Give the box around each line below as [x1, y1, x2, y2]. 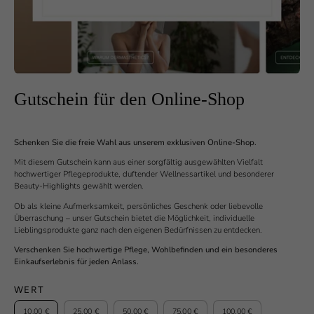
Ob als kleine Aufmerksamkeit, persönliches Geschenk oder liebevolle [14, 200, 263, 212]
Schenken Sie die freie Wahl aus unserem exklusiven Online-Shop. [14, 136, 257, 148]
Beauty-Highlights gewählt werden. [14, 180, 144, 192]
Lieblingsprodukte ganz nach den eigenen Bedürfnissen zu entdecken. [14, 224, 262, 235]
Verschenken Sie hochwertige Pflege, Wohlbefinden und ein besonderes [14, 244, 278, 256]
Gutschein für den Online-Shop [14, 88, 245, 109]
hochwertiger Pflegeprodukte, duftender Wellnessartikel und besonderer [14, 168, 274, 180]
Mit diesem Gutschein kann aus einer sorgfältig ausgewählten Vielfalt [14, 156, 263, 168]
